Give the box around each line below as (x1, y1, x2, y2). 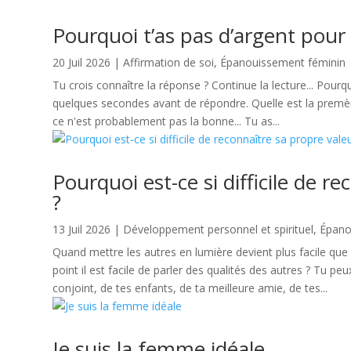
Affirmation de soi (123, 55, 215, 71)
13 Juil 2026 (52, 222, 111, 237)
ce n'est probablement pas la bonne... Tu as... (52, 114, 280, 129)
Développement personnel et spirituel (123, 222, 314, 237)
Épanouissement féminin (220, 55, 346, 71)
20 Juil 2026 (52, 55, 111, 71)
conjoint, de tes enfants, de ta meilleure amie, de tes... (52, 280, 328, 296)
